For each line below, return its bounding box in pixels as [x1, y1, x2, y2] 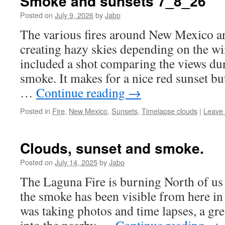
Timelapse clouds [142, 105, 197, 116]
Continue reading [36, 84, 128, 101]
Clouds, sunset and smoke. [20, 138, 204, 158]
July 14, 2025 [55, 157, 97, 167]
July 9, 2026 [55, 10, 93, 20]
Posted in [20, 105, 50, 116]
